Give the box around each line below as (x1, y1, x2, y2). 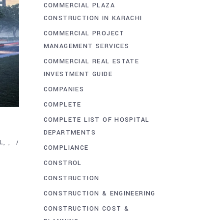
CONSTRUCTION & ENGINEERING (43, 189, 156, 198)
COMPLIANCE (43, 143, 89, 152)
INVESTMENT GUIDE (43, 69, 112, 79)
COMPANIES (43, 84, 84, 94)
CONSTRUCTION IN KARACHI (43, 13, 142, 23)
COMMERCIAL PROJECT (43, 28, 125, 38)
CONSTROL (43, 158, 82, 167)
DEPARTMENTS (43, 128, 96, 137)
